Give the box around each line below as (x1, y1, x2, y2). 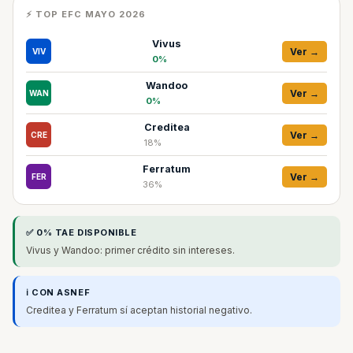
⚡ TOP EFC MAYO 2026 (26, 9, 146, 20)
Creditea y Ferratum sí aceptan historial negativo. (26, 304, 252, 316)
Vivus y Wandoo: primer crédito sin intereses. (26, 244, 235, 256)
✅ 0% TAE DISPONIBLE (26, 227, 137, 238)
